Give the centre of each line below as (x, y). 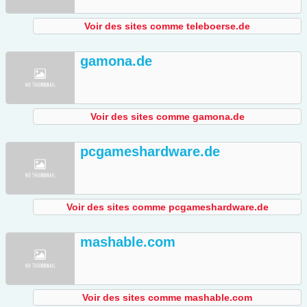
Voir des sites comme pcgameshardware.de (167, 207)
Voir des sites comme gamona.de (167, 117)
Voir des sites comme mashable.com (167, 298)
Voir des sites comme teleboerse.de (167, 26)
